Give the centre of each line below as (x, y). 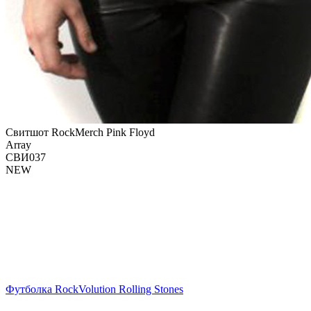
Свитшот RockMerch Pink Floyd (80, 132)
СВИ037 (26, 157)
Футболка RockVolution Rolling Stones (94, 289)
